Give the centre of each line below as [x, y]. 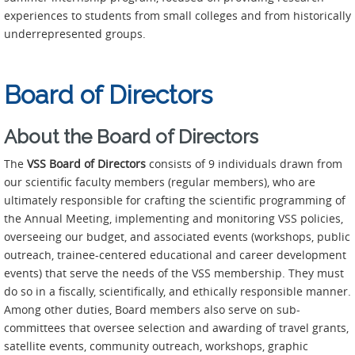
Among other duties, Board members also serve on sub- [152, 309]
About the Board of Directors [131, 136]
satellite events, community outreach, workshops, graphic [156, 345]
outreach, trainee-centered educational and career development [175, 254]
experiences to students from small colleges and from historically [177, 15]
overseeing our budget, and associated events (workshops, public [177, 236]
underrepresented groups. [75, 33]
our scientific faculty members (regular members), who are [160, 181]
